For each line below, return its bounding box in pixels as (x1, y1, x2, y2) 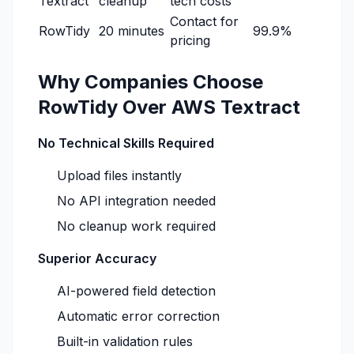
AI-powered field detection (57, 283, 216, 299)
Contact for (170, 13, 239, 29)
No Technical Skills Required (38, 135, 214, 151)
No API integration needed (57, 193, 216, 209)
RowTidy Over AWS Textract (38, 96, 300, 119)
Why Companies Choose (38, 70, 263, 93)
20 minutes (99, 23, 164, 39)
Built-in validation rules (57, 333, 193, 349)
